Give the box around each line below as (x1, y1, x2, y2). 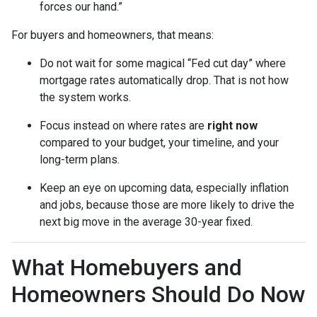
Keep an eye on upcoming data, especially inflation (40, 181, 289, 195)
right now (207, 119, 258, 133)
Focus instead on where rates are (40, 119, 207, 133)
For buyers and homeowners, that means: (11, 28, 214, 42)
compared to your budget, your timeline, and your (40, 136, 279, 150)
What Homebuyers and (11, 254, 242, 282)
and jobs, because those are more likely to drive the (40, 198, 294, 212)
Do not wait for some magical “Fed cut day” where (40, 57, 286, 71)
